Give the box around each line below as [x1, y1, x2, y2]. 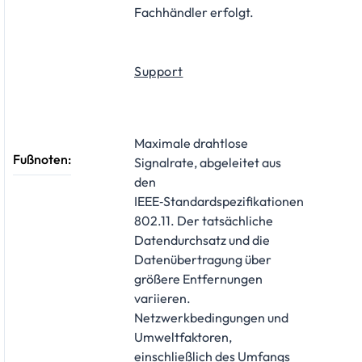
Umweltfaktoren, [134, 329, 232, 346]
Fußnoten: [13, 150, 71, 167]
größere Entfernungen [134, 271, 263, 288]
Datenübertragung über [134, 251, 271, 268]
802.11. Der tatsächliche [134, 213, 273, 229]
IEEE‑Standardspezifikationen [134, 193, 304, 210]
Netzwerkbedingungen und [134, 309, 288, 326]
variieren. [134, 290, 191, 307]
